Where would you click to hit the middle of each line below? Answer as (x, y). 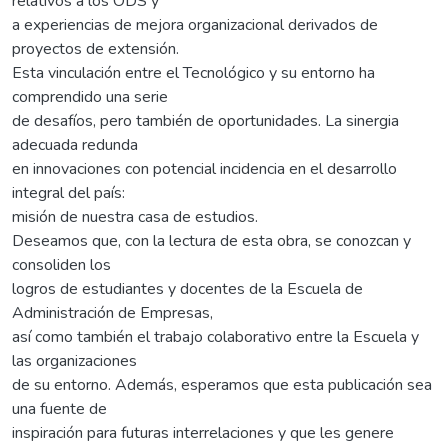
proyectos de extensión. (95, 48)
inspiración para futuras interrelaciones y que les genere (203, 432)
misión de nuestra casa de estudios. (135, 216)
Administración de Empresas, (112, 312)
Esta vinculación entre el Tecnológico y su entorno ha (193, 72)
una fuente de (59, 408)
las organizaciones (74, 360)
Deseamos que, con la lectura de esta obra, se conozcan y (211, 240)
